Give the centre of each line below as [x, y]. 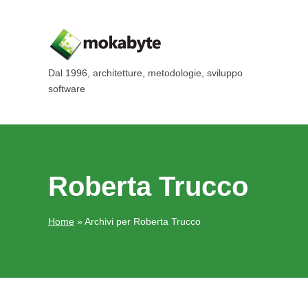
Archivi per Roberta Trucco [143, 222]
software [67, 89]
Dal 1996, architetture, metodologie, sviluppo [145, 73]
